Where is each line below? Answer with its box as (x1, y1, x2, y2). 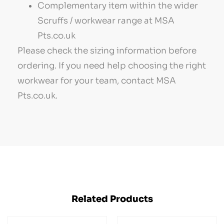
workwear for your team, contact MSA (17, 75, 176, 86)
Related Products (71, 193, 153, 204)
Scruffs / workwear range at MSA (37, 15, 174, 26)
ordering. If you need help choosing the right (17, 60, 206, 71)
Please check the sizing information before (17, 45, 196, 56)
